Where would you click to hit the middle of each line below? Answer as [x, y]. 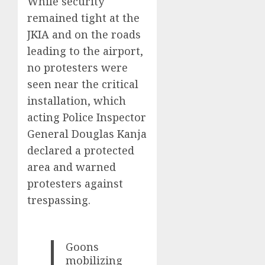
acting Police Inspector [87, 117]
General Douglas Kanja [87, 133]
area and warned [72, 167]
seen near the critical [83, 84]
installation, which [77, 100]
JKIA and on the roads [84, 34]
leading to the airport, [85, 51]
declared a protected [81, 150]
